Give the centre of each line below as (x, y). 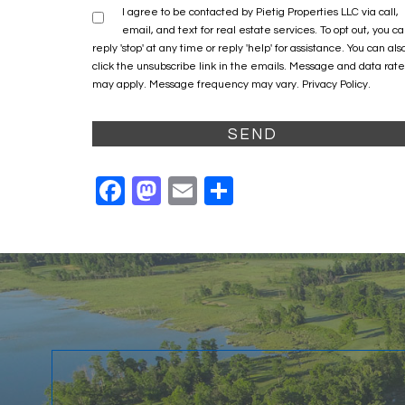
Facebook (190, 190)
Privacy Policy (335, 84)
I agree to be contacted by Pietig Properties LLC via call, (260, 12)
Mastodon (226, 190)
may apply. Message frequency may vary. (197, 84)
